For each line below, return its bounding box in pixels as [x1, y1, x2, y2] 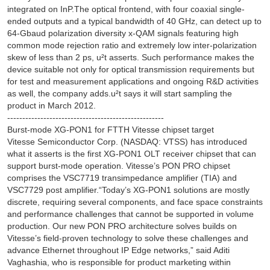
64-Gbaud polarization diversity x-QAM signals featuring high [7, 28, 239, 39]
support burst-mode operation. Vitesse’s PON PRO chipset [7, 161, 230, 171]
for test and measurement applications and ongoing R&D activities [7, 77, 259, 87]
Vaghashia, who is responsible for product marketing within [7, 257, 231, 268]
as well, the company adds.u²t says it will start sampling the [7, 89, 232, 99]
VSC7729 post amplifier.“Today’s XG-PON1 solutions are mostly [7, 185, 250, 195]
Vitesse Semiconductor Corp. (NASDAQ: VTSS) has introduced [7, 137, 247, 147]
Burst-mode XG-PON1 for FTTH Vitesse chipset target [7, 125, 214, 135]
